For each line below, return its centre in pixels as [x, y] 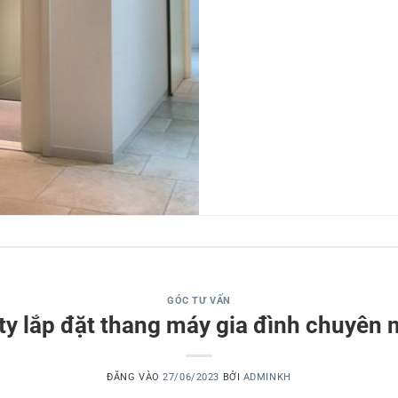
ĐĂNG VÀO [135, 377]
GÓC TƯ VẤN [199, 301]
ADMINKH [267, 377]
